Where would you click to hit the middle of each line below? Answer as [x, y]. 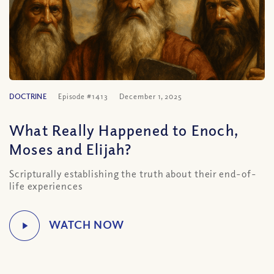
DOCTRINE [28, 96]
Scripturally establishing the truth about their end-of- [133, 174]
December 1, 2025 [151, 96]
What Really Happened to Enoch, [124, 130]
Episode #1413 [83, 96]
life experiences [46, 186]
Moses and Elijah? [71, 149]
